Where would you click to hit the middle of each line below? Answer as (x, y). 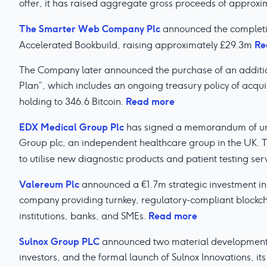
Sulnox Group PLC (59, 241)
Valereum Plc (49, 184)
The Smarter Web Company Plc (90, 29)
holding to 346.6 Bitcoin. (72, 102)
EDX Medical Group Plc (72, 127)
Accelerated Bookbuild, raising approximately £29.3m (137, 45)
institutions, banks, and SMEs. (84, 216)
